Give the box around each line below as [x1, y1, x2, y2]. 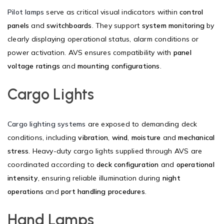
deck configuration [96, 159, 159, 169]
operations [7, 186, 43, 196]
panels [7, 20, 29, 30]
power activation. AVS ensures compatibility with [7, 47, 173, 57]
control [179, 7, 203, 16]
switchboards [46, 20, 92, 30]
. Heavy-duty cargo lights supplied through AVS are [28, 146, 202, 155]
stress [7, 146, 29, 155]
